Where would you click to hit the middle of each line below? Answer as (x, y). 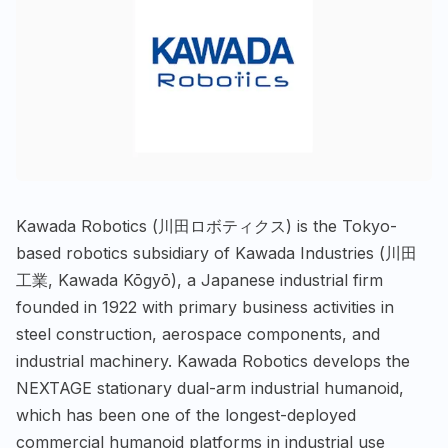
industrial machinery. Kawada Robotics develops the (213, 361)
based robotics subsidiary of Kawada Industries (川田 (216, 253)
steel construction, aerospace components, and (198, 334)
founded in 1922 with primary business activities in (205, 307)
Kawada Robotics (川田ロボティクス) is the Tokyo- (206, 226)
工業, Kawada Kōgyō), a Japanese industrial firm (199, 280)
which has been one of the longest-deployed (186, 415)
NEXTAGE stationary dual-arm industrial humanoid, (210, 388)
